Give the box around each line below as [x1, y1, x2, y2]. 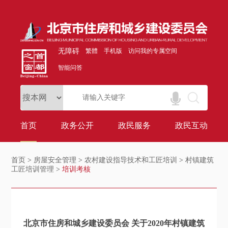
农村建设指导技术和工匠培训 [84, 156, 178, 164]
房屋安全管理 [34, 156, 77, 164]
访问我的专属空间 [128, 47, 178, 55]
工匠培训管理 [11, 165, 54, 174]
